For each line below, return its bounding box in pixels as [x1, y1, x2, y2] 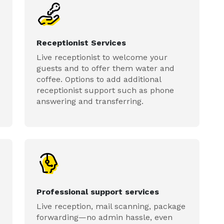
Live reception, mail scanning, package [36, 201, 186, 211]
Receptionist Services [36, 38, 126, 47]
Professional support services [36, 187, 159, 196]
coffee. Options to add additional [36, 74, 161, 84]
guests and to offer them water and [36, 63, 175, 73]
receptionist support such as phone [36, 85, 174, 95]
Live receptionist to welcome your [36, 52, 168, 62]
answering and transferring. [36, 96, 144, 106]
